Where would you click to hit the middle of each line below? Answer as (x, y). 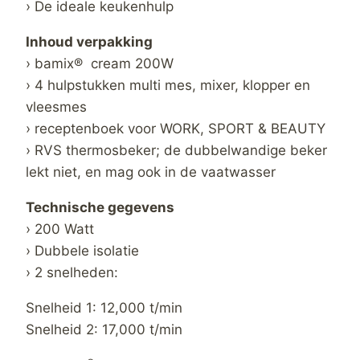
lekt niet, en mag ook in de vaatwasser (151, 172)
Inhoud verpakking (89, 41)
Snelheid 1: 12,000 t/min (104, 307)
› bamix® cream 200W (100, 63)
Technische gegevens (100, 207)
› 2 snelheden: (72, 272)
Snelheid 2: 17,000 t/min (104, 329)
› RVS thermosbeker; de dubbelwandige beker (176, 150)
